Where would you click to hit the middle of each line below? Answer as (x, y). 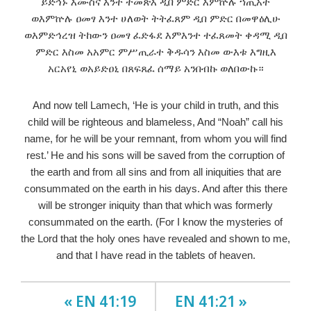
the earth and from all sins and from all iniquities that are (155, 171)
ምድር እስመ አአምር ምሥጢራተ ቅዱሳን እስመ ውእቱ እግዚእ (155, 51)
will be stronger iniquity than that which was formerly (155, 205)
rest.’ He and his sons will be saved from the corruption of (155, 155)
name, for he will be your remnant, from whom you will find (155, 138)
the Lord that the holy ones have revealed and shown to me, (155, 238)
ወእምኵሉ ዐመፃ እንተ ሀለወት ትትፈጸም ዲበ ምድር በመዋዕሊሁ (155, 18)
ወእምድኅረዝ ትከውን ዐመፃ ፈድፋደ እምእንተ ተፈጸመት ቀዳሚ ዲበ (155, 34)
